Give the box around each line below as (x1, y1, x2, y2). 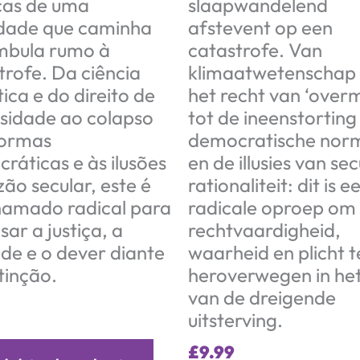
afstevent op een (188, 14, 333, 39)
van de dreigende (188, 284, 336, 309)
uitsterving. (188, 307, 283, 332)
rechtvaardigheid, (188, 217, 341, 242)
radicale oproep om (188, 194, 356, 219)
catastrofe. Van (188, 37, 322, 62)
